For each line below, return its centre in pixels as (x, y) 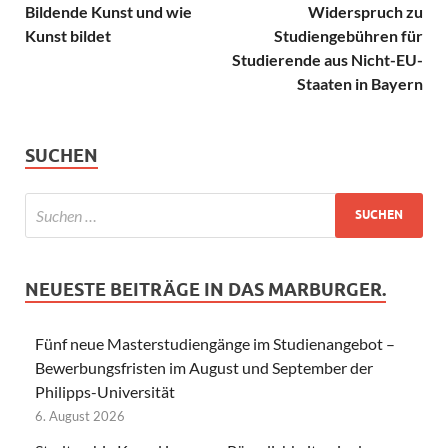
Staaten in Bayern (360, 83)
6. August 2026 (80, 415)
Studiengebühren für (348, 35)
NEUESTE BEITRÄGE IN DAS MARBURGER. (205, 289)
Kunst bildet (68, 35)
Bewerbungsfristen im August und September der (204, 367)
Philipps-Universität (105, 391)
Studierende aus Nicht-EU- (327, 59)
